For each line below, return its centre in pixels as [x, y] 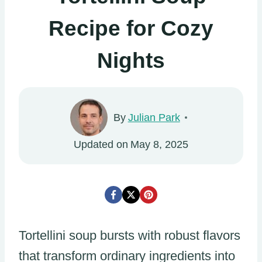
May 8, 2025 [159, 144]
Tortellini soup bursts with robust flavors [130, 235]
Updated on [101, 144]
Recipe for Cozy [131, 28]
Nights [131, 61]
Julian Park [154, 117]
